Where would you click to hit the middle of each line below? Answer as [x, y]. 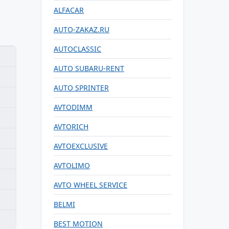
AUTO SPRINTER [81, 88]
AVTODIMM [73, 107]
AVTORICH [71, 127]
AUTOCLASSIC [77, 49]
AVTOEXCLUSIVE [81, 146]
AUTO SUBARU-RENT [89, 68]
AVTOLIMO [72, 165]
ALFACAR [69, 10]
